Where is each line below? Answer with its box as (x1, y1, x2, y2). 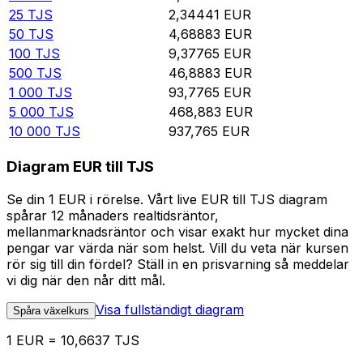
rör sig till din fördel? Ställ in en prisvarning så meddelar (6, 255, 349, 272)
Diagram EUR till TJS (6, 157, 154, 177)
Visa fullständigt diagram (96, 301, 244, 318)
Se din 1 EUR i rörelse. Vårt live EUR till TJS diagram (6, 190, 327, 207)
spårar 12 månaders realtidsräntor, (6, 207, 219, 224)
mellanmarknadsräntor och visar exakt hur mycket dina (6, 223, 348, 240)
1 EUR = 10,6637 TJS (6, 331, 139, 348)
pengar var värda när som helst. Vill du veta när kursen (6, 239, 348, 256)
